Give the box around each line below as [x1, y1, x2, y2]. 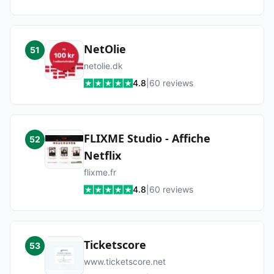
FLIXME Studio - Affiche [84, 131, 210, 146]
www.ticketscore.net [84, 256, 166, 267]
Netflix [84, 148, 121, 163]
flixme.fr [84, 167, 116, 177]
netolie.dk [84, 61, 123, 71]
